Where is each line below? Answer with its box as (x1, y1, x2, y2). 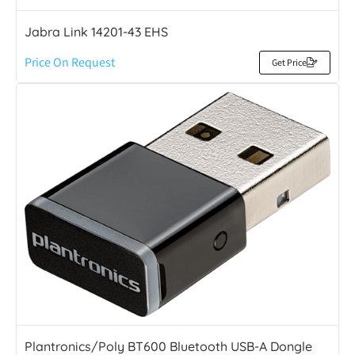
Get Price (272, 55, 307, 68)
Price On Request (25, 53, 115, 71)
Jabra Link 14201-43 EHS (25, 23, 168, 40)
